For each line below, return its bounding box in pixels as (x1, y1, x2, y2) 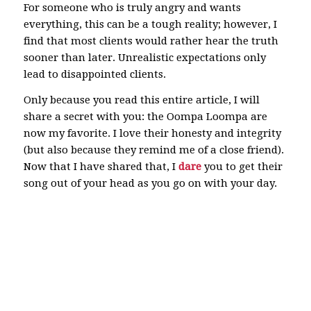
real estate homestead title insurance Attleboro (23, 261, 264, 274)
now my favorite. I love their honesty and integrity (23, 126, 281, 140)
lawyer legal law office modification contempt (23, 278, 257, 290)
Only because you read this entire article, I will (23, 93, 260, 106)
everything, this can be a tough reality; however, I (23, 17, 277, 31)
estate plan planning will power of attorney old (23, 294, 264, 307)
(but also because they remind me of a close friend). (23, 143, 284, 156)
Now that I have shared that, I (23, 160, 178, 173)
